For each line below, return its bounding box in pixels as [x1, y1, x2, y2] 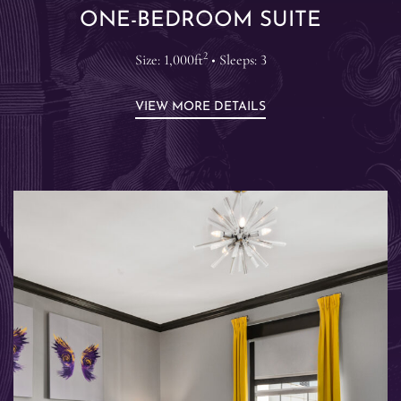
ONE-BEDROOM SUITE [80, 9, 321, 31]
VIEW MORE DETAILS [135, 99, 266, 114]
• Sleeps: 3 [207, 50, 267, 69]
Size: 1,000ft [134, 50, 203, 69]
